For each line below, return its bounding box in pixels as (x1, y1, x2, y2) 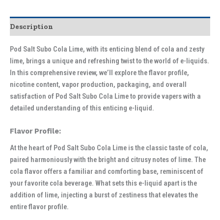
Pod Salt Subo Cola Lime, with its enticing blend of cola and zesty (10, 44, 204, 54)
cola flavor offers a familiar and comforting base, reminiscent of (10, 167, 203, 176)
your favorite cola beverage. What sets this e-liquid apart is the (10, 179, 197, 188)
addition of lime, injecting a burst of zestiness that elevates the (10, 191, 198, 200)
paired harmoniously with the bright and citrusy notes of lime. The (10, 155, 206, 165)
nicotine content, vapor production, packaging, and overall (10, 80, 187, 89)
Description (10, 22, 53, 31)
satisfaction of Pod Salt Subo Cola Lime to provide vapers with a (10, 91, 201, 101)
